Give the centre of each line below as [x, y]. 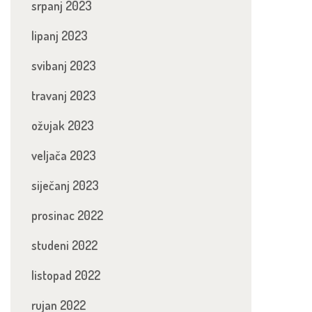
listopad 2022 [66, 275]
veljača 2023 [64, 155]
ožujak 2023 [63, 125]
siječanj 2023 [65, 185]
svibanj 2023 [64, 65]
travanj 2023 [64, 95]
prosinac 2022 [67, 215]
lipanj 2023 [60, 36]
